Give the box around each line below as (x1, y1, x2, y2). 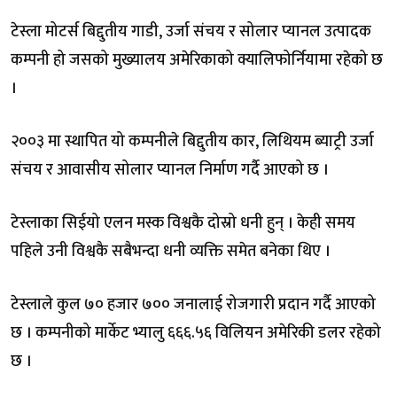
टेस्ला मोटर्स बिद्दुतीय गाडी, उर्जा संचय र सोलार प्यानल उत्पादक (11, 18, 371, 45)
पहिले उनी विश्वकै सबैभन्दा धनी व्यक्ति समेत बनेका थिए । (11, 237, 331, 265)
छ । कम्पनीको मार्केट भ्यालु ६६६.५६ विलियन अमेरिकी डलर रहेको (11, 319, 381, 346)
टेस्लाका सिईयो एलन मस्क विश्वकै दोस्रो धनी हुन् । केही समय (11, 209, 355, 237)
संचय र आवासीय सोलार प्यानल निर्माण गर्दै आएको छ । (11, 156, 329, 183)
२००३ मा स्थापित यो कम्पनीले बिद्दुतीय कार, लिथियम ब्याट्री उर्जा (11, 128, 374, 155)
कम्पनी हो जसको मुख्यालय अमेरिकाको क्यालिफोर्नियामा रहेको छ (11, 46, 383, 74)
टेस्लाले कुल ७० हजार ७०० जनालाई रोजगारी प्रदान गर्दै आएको (11, 291, 376, 318)
